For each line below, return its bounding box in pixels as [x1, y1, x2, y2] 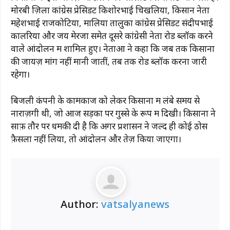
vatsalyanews [101, 197, 169, 212]
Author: [61, 197, 101, 212]
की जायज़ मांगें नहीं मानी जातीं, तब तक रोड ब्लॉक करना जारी [11, 55, 207, 68]
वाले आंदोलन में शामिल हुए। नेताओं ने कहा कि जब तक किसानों [11, 43, 215, 55]
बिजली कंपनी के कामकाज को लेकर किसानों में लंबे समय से [11, 94, 200, 106]
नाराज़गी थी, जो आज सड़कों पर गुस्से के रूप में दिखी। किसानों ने [11, 107, 216, 119]
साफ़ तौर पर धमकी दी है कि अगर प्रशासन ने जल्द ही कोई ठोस [11, 120, 207, 132]
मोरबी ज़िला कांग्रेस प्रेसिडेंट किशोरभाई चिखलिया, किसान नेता [11, 4, 209, 16]
